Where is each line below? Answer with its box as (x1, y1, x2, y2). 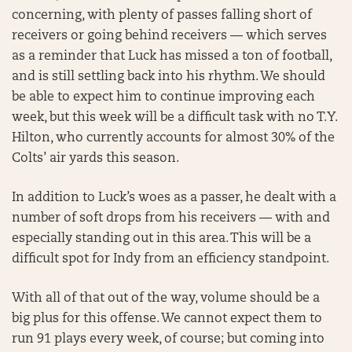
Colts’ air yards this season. (12, 152, 179, 165)
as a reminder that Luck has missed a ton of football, (12, 50, 332, 63)
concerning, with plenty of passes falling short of (12, 9, 312, 22)
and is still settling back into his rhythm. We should (12, 71, 325, 83)
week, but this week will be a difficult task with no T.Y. (12, 112, 337, 124)
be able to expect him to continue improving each (12, 91, 315, 104)
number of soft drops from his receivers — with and (12, 212, 330, 225)
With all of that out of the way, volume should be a (12, 292, 320, 305)
